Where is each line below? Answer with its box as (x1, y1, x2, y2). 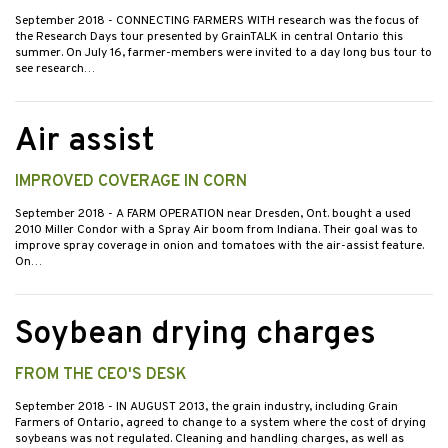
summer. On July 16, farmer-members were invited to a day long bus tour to (15, 45, 432, 62)
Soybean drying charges (15, 315, 376, 356)
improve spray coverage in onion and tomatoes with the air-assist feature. (15, 238, 424, 255)
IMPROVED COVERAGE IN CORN (15, 172, 247, 193)
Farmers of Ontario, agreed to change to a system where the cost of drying (15, 415, 426, 432)
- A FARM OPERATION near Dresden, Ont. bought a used (108, 206, 411, 223)
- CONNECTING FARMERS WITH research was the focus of (108, 13, 419, 30)
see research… (15, 61, 95, 78)
